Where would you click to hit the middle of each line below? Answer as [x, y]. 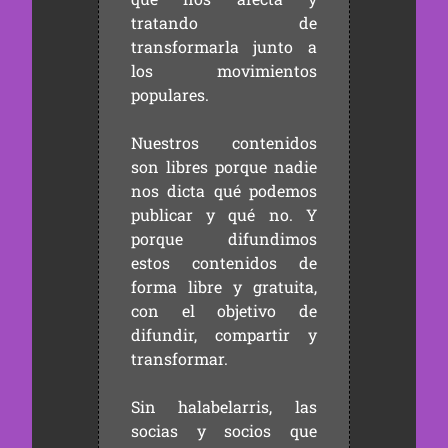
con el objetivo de [224, 310]
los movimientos [224, 70]
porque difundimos [224, 238]
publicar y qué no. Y [224, 214]
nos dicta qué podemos [224, 190]
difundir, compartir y [224, 334]
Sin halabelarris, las [224, 406]
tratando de [224, 22]
